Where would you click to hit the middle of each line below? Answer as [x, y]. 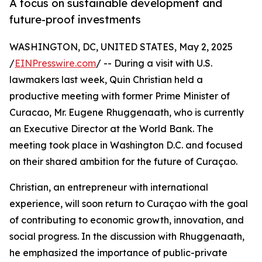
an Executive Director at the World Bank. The [111, 129]
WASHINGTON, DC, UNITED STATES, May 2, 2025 [121, 47]
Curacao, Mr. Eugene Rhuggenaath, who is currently [127, 113]
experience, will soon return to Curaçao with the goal [129, 204]
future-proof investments [75, 20]
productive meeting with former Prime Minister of [120, 96]
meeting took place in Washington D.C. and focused [126, 145]
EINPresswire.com [55, 63]
